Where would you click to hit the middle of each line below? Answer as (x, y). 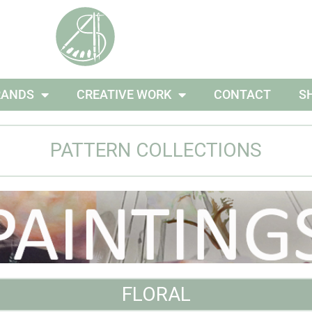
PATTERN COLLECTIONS (156, 150)
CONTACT (242, 94)
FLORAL (156, 294)
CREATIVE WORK (124, 94)
